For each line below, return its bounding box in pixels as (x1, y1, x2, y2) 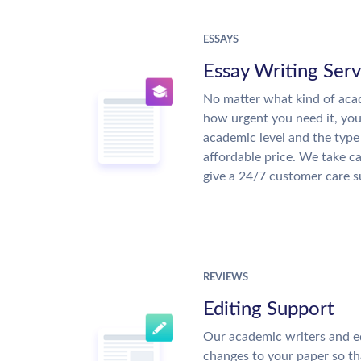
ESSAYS (203, 35, 239, 45)
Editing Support (203, 300, 334, 319)
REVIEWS (203, 272, 248, 283)
